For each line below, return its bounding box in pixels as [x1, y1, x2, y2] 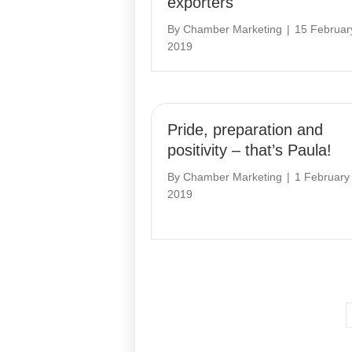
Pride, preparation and [167, 121, 323, 138]
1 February [295, 170, 350, 183]
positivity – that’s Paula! [167, 141, 332, 159]
